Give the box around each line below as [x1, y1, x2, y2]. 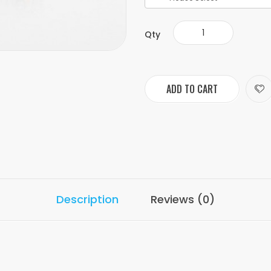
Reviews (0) [151, 192, 215, 207]
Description [56, 192, 119, 207]
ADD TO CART [166, 82, 218, 96]
